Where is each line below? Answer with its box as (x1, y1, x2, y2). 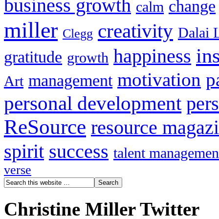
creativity (98, 20, 173, 42)
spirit (4, 140, 44, 162)
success (49, 140, 109, 162)
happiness (113, 45, 191, 67)
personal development (4, 91, 181, 114)
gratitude (4, 47, 62, 66)
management (28, 71, 112, 89)
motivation (117, 68, 201, 90)
